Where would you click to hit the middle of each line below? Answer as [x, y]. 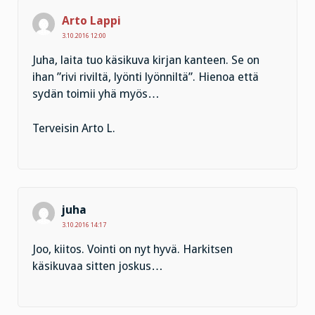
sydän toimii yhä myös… [96, 94]
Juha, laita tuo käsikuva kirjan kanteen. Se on [146, 60]
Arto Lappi [91, 20]
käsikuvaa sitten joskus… [98, 266]
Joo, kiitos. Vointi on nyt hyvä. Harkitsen [133, 250]
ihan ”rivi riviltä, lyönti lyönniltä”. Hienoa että [146, 77]
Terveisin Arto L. [74, 128]
